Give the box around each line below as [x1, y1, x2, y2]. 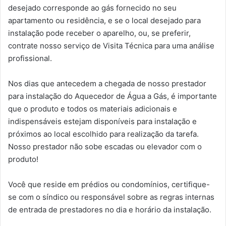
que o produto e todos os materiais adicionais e [8, 104, 177, 114]
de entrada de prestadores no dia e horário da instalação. [8, 205, 211, 215]
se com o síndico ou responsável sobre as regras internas [8, 192, 214, 202]
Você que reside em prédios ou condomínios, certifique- [8, 180, 210, 190]
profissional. [8, 53, 52, 64]
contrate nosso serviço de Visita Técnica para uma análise [8, 41, 214, 51]
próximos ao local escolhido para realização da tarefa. [8, 129, 199, 139]
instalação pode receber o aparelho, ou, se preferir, [8, 28, 191, 38]
